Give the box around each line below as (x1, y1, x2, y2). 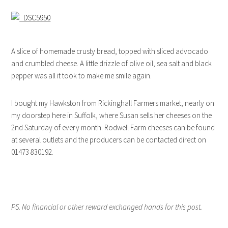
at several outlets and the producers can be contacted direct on (11, 134, 207, 145)
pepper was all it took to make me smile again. (11, 70, 152, 80)
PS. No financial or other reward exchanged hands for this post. (11, 202, 203, 212)
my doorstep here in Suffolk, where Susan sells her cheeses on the (11, 110, 212, 120)
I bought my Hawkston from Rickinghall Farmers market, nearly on (11, 98, 215, 108)
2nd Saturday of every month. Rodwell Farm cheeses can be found (11, 122, 215, 132)
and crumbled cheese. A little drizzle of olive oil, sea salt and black (11, 58, 212, 68)
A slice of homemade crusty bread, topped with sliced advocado (11, 46, 209, 56)
